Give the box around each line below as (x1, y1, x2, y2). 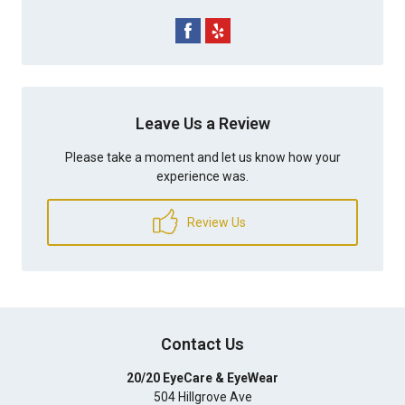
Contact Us (161, 334, 244, 353)
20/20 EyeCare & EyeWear (127, 371, 278, 385)
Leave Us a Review (135, 114, 270, 133)
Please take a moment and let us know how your (64, 150, 341, 165)
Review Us (184, 215, 246, 230)
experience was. (156, 169, 249, 184)
